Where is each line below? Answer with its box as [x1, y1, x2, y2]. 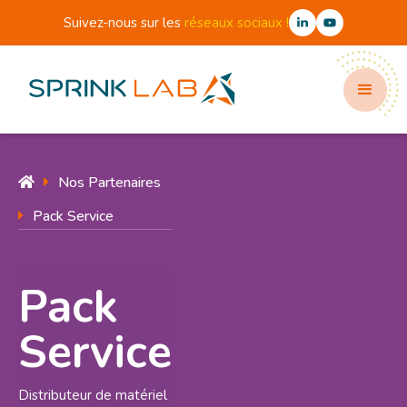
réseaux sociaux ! [184, 13, 289, 32]
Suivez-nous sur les [64, 13, 184, 32]
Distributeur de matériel [18, 386, 167, 405]
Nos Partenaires [58, 173, 161, 194]
